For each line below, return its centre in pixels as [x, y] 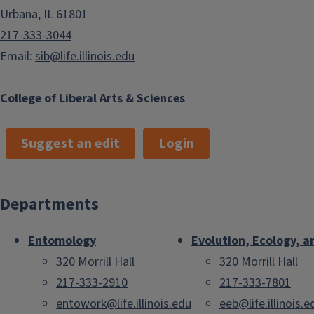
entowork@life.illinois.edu [124, 303]
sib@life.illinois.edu [85, 56]
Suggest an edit [70, 143]
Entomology [62, 240]
